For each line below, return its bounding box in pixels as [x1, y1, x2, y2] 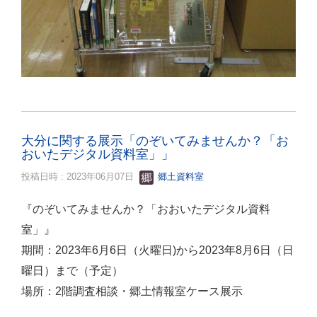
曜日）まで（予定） [21, 264, 123, 277]
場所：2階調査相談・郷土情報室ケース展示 [21, 284, 243, 298]
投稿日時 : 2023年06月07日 [21, 171, 139, 183]
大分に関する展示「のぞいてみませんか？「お [21, 134, 289, 149]
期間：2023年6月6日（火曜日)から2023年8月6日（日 [21, 243, 294, 257]
